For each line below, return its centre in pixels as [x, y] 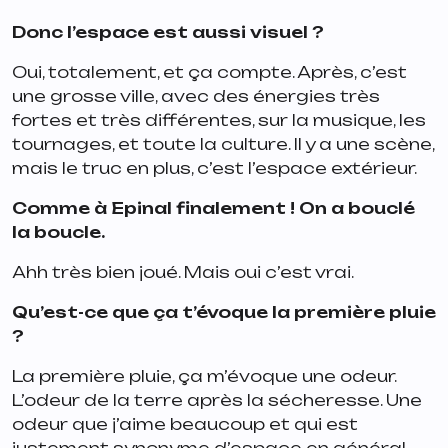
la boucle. [60, 232]
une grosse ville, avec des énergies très [196, 96]
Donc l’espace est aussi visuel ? [170, 32]
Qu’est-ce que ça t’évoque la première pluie [224, 312]
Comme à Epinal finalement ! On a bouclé [213, 208]
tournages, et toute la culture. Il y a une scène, [223, 144]
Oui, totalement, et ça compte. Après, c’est [209, 72]
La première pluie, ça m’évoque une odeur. [204, 376]
